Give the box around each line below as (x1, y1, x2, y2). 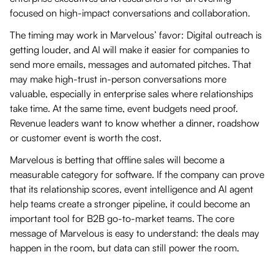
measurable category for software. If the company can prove (10, 168, 264, 180)
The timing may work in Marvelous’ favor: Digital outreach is (10, 28, 262, 41)
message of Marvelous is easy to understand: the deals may (10, 226, 259, 239)
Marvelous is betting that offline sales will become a (10, 153, 224, 166)
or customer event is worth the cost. (10, 131, 166, 144)
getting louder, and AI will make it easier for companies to (10, 43, 250, 56)
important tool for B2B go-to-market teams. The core (10, 212, 234, 224)
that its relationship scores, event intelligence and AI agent (10, 182, 253, 195)
